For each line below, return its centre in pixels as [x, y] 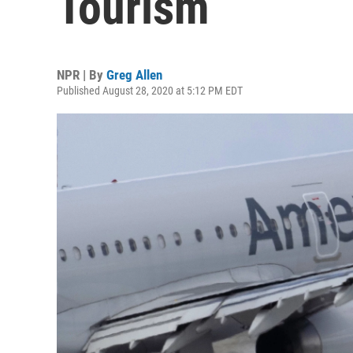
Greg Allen [134, 75]
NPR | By [82, 75]
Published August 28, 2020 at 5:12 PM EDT [150, 91]
